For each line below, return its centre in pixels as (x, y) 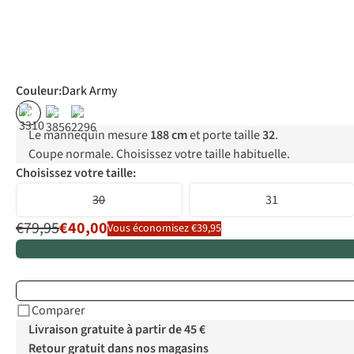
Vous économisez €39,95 (164, 228)
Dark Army (89, 91)
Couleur (37, 91)
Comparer (58, 311)
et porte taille (225, 136)
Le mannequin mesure (89, 136)
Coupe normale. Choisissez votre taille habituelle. (159, 154)
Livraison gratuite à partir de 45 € (117, 330)
